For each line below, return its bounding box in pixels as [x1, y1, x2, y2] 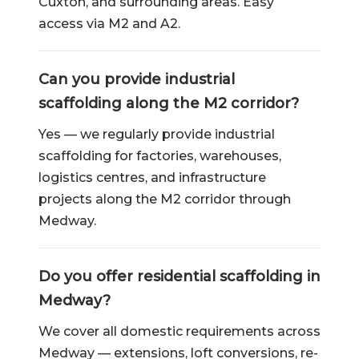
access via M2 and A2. [38, 16, 180, 31]
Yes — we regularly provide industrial [38, 127, 275, 142]
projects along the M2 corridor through [38, 192, 291, 207]
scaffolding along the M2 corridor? [38, 95, 299, 112]
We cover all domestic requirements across [38, 324, 321, 339]
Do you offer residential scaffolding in [38, 268, 321, 285]
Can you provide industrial [38, 71, 235, 88]
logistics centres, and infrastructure [38, 170, 266, 185]
